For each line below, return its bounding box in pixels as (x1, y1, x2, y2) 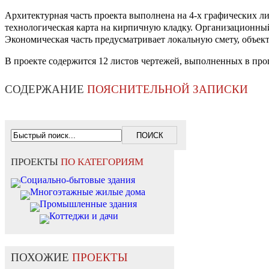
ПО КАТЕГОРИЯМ (61, 156, 144, 168)
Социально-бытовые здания (20, 175, 135, 186)
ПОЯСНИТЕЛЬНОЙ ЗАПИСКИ (87, 83, 248, 96)
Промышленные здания (40, 199, 137, 210)
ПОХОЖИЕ (11, 251, 72, 264)
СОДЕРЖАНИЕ (5, 83, 87, 96)
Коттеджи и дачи (49, 211, 118, 222)
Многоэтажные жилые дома (30, 187, 145, 198)
